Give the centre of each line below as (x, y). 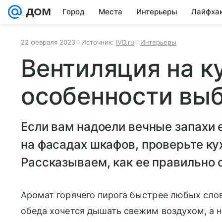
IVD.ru (125, 42)
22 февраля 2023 (48, 42)
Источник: (99, 42)
